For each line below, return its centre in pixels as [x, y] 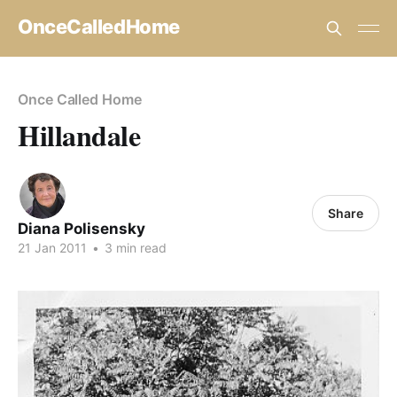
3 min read [134, 248]
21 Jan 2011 [52, 248]
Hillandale [79, 135]
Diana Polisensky [82, 229]
